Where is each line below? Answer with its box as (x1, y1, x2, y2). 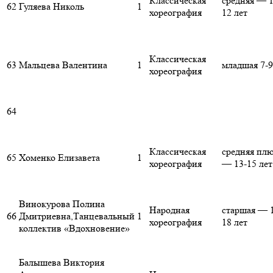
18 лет (222, 216, 247, 229)
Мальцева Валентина (19, 59, 107, 71)
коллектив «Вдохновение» (19, 222, 130, 235)
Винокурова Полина (19, 198, 105, 210)
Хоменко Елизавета (19, 152, 100, 164)
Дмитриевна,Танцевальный (19, 210, 135, 222)
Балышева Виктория (19, 257, 104, 269)
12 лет (222, 7, 247, 19)
